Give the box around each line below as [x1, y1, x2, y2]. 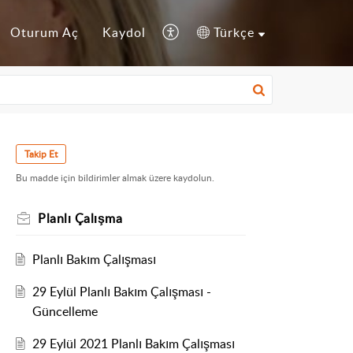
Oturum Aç [10, 24, 80, 42]
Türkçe [214, 24, 255, 42]
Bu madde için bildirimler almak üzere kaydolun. [16, 171, 214, 185]
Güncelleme [32, 303, 98, 321]
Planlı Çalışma [38, 210, 122, 228]
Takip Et [24, 147, 58, 161]
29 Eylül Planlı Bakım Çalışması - [32, 283, 211, 301]
